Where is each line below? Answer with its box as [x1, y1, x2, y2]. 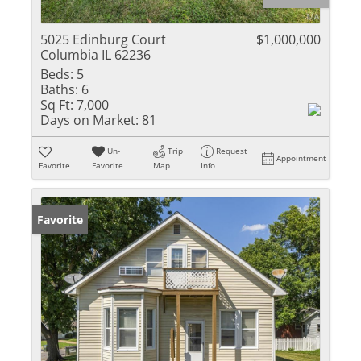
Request [216, 145, 248, 156]
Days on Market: [40, 111, 139, 129]
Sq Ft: [40, 96, 73, 114]
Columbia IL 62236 [40, 46, 151, 64]
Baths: [40, 81, 78, 98]
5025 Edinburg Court [40, 31, 166, 48]
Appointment [276, 152, 327, 164]
